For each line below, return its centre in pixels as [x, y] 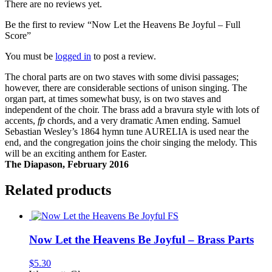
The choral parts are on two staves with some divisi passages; [122, 77]
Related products [58, 190]
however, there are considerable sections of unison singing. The [126, 88]
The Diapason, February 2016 [67, 165]
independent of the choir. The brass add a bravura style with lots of [132, 110]
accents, [21, 121]
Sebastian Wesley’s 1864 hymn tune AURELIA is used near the [127, 132]
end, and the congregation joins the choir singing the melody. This [131, 143]
